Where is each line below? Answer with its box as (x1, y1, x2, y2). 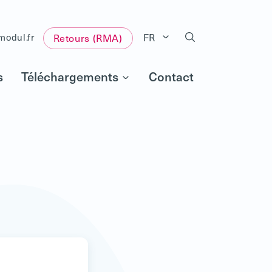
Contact (149, 67, 194, 86)
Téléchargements (21, 67, 118, 86)
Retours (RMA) (53, 30, 123, 45)
